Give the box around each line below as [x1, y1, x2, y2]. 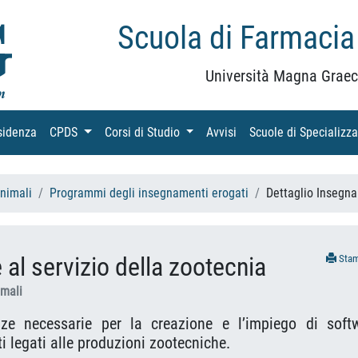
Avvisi [206, 124, 237, 140]
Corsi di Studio [104, 124, 183, 140]
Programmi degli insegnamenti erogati [50, 185, 249, 201]
